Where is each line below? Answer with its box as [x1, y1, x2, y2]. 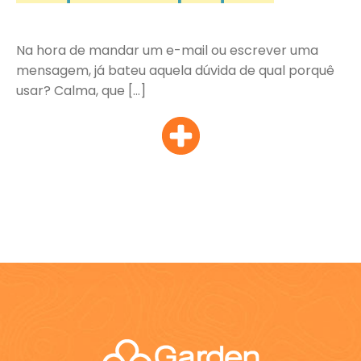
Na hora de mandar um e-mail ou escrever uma [16, 40, 318, 60]
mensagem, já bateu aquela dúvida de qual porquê [16, 60, 334, 80]
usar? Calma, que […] [16, 81, 146, 100]
